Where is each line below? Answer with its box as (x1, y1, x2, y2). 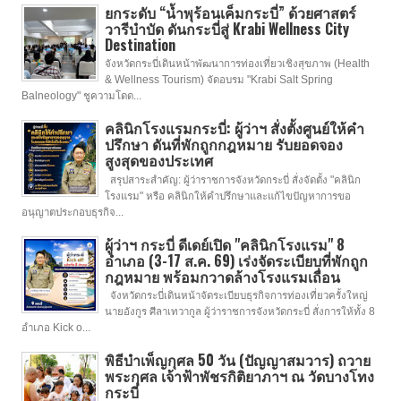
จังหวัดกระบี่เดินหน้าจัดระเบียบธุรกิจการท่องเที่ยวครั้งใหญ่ (104, 289, 368, 301)
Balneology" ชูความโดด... (21, 90, 141, 102)
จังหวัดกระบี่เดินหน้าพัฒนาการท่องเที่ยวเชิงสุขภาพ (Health (104, 58, 370, 70)
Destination (104, 34, 175, 56)
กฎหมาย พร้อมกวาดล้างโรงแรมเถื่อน (104, 265, 340, 287)
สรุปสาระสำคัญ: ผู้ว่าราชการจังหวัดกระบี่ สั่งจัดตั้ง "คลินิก (104, 174, 361, 185)
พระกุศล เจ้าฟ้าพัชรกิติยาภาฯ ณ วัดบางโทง (104, 365, 374, 388)
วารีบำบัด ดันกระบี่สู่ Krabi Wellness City (104, 18, 349, 40)
